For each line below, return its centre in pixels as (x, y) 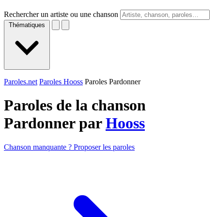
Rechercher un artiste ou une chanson (61, 14)
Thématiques (27, 25)
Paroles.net (21, 82)
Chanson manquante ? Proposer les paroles (69, 147)
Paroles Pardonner (113, 82)
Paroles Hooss (61, 82)
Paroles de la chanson (75, 105)
